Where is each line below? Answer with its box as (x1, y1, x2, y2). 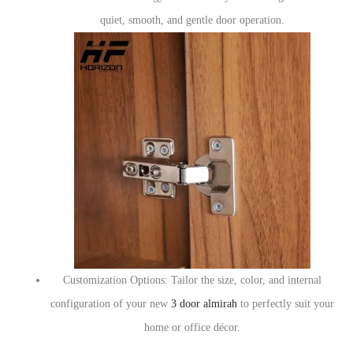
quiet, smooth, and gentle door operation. (100, 14, 284, 27)
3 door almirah (168, 298, 237, 310)
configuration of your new (50, 298, 168, 310)
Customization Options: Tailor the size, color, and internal (63, 274, 321, 287)
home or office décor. (144, 321, 240, 334)
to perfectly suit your (237, 298, 334, 310)
